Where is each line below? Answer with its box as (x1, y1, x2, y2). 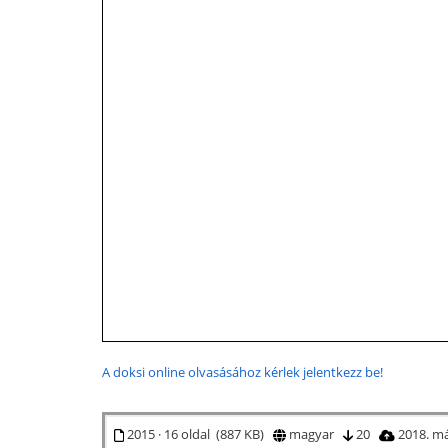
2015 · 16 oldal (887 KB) (123, 424, 273, 443)
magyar (285, 424, 343, 443)
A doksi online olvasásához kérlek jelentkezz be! (102, 362, 383, 381)
